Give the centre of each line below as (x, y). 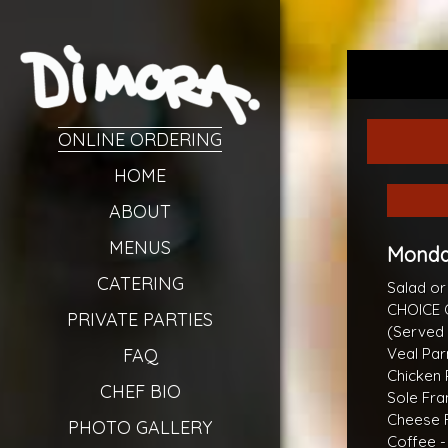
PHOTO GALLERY (140, 427)
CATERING (140, 283)
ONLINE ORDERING (140, 139)
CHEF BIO (140, 391)
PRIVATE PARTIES (140, 319)
